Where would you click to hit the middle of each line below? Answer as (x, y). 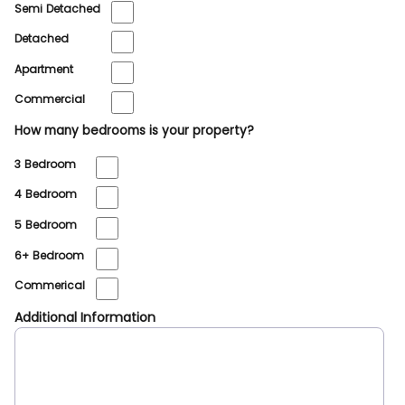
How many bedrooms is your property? (134, 131)
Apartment (44, 69)
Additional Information (85, 317)
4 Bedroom (46, 194)
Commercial (50, 99)
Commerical (50, 286)
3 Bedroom (45, 164)
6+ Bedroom (49, 255)
